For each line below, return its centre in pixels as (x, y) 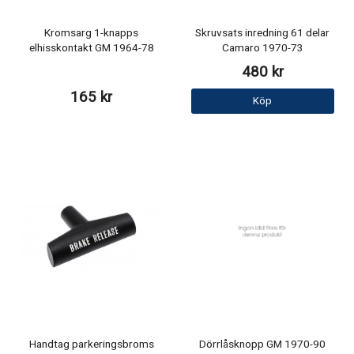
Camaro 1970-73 (262, 48)
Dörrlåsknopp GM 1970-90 (263, 344)
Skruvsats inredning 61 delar (263, 33)
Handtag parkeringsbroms (91, 344)
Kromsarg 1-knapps (92, 33)
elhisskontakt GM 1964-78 (91, 48)
